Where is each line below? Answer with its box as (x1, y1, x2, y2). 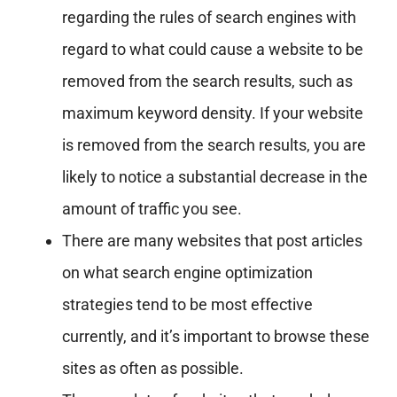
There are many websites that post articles (61, 231, 362, 251)
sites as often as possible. (61, 359, 244, 378)
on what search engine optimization (61, 263, 313, 283)
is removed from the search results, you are (61, 136, 366, 155)
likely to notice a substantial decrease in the (61, 167, 368, 187)
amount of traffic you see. (61, 199, 242, 219)
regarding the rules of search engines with (61, 8, 356, 27)
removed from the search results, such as (61, 72, 353, 91)
